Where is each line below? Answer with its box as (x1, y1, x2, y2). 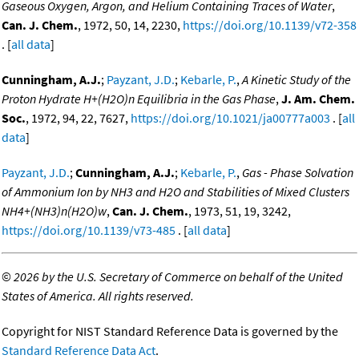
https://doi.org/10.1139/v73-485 (2, 222, 175, 239)
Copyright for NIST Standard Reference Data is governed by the (2, 323, 338, 340)
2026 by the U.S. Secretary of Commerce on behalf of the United (14, 268, 343, 285)
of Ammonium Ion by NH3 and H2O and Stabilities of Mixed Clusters (2, 184, 349, 200)
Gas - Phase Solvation (242, 164, 353, 181)
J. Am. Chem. (281, 91, 355, 107)
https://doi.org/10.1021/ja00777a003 (131, 110, 330, 127)
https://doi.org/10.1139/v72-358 (183, 17, 357, 34)
